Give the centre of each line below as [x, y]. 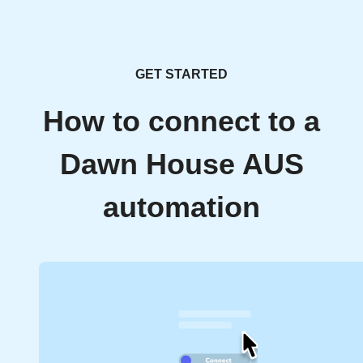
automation [181, 208]
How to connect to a [181, 122]
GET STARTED [181, 75]
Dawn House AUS [181, 165]
